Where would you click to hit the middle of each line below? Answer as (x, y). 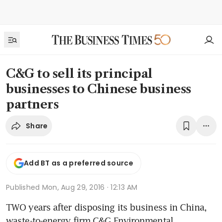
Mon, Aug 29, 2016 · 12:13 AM (90, 187)
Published (24, 187)
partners (32, 104)
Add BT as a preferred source (79, 163)
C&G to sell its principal (80, 74)
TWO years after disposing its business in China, (106, 207)
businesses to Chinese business (99, 89)
